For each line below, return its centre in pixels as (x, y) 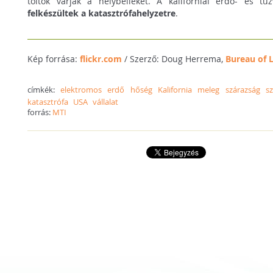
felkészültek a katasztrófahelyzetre (102, 13)
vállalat (106, 101)
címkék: (44, 89)
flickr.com (101, 58)
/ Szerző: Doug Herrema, (174, 58)
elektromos (81, 89)
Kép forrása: (54, 58)
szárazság (243, 89)
